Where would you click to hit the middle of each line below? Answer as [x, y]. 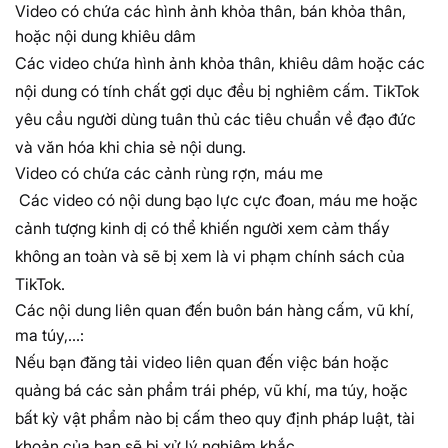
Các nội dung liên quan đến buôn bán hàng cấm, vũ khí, [214, 310]
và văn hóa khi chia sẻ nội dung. [130, 147]
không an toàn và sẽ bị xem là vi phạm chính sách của [210, 256]
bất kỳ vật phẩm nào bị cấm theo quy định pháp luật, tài [215, 418]
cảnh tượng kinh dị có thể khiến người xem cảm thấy [202, 228]
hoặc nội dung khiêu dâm [105, 36]
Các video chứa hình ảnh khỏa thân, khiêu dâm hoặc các [220, 63]
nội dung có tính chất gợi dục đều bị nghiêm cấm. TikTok [217, 91]
